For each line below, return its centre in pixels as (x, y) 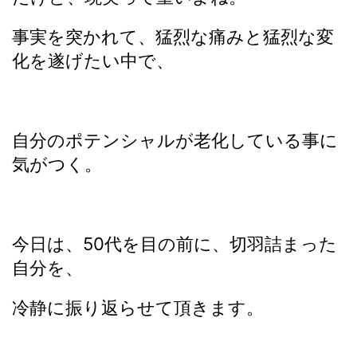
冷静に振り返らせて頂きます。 (138, 308)
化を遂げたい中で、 (93, 61)
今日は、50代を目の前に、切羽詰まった (175, 244)
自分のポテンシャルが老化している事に (175, 140)
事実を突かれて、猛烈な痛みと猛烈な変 (173, 37)
